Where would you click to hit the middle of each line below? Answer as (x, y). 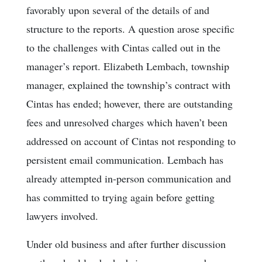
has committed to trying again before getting (120, 197)
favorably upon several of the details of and (118, 10)
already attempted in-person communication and (129, 179)
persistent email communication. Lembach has (125, 160)
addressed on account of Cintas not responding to (131, 141)
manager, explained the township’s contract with (128, 85)
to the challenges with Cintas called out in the (123, 48)
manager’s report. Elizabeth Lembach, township (128, 66)
